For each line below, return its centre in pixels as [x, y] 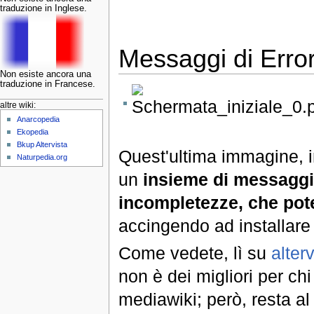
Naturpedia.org [42, 157]
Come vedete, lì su [194, 253]
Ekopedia [33, 131]
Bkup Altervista [42, 144]
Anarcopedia [39, 119]
